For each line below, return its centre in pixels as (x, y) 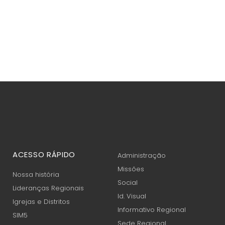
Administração (142, 155)
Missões (131, 169)
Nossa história (36, 175)
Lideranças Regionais (48, 188)
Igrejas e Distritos (41, 202)
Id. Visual (132, 196)
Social (128, 183)
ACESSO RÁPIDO (44, 154)
